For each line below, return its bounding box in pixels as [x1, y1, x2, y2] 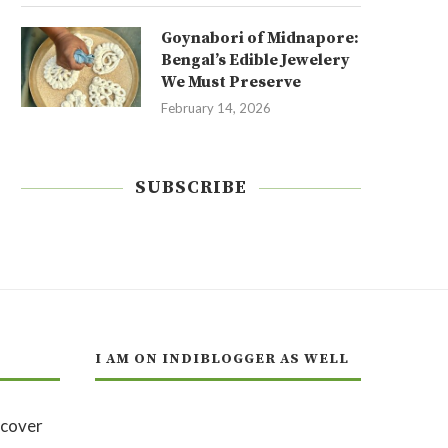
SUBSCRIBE [135, 176, 247, 199]
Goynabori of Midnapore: [161, 28, 359, 48]
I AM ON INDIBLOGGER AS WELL [94, 350, 349, 368]
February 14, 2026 [161, 100, 271, 116]
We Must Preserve [161, 72, 301, 92]
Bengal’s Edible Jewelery [161, 50, 350, 70]
